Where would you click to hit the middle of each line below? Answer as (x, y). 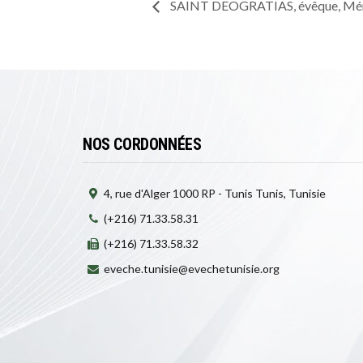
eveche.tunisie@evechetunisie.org (192, 268)
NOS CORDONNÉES (142, 144)
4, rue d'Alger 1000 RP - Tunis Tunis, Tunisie (215, 193)
